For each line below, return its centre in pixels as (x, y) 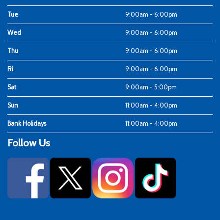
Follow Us (29, 142)
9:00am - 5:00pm (151, 87)
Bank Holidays (27, 123)
